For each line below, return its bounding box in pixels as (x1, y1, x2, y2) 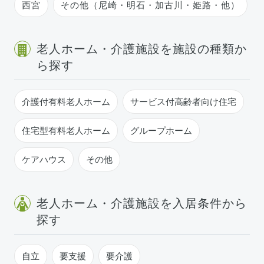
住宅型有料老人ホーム (22, 126, 110, 136)
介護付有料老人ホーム (22, 97, 110, 107)
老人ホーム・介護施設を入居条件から (37, 197, 247, 210)
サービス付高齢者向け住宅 (130, 97, 236, 107)
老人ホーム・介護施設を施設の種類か (37, 42, 247, 56)
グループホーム (130, 126, 192, 136)
